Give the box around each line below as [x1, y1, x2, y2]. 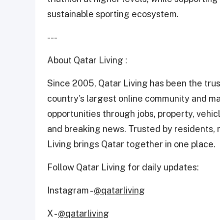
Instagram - [47, 185, 94, 195]
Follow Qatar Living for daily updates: [47, 162, 199, 172]
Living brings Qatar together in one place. [47, 138, 216, 149]
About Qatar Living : [47, 55, 127, 65]
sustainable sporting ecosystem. [47, 8, 179, 19]
